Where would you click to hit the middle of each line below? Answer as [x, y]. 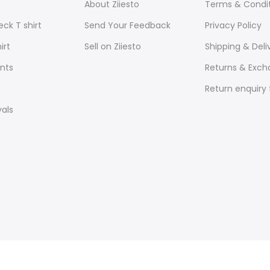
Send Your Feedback [127, 25]
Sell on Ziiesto [112, 46]
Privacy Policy [234, 25]
